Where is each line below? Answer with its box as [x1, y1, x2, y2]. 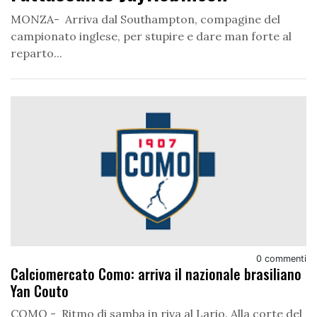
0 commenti [256, 253, 306, 265]
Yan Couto [11, 280, 69, 302]
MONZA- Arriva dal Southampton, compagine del [11, 12, 280, 26]
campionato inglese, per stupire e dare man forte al [11, 29, 292, 43]
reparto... [11, 46, 62, 60]
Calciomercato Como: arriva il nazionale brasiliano [11, 263, 301, 285]
